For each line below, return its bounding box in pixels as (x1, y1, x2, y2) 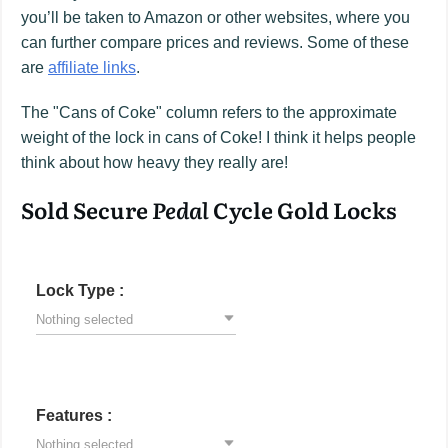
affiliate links (48, 58, 136, 76)
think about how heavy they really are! (21, 153, 288, 171)
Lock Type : (36, 281, 124, 299)
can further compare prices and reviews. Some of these (21, 33, 409, 51)
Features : (36, 406, 112, 424)
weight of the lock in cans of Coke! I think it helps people (21, 128, 416, 146)
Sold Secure (21, 192, 152, 226)
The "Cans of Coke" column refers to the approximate (21, 103, 397, 121)
